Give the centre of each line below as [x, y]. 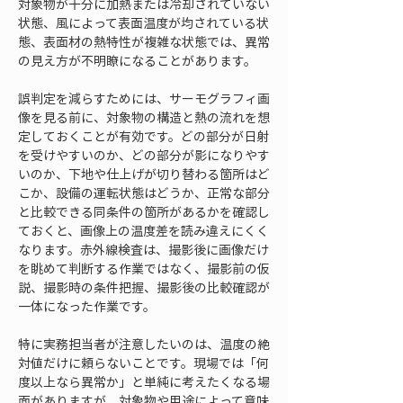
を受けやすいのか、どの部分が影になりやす [144, 155]
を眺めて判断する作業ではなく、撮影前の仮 [144, 268]
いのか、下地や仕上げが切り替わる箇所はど [144, 174]
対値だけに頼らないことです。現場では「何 [143, 363]
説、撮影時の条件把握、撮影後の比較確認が [144, 287]
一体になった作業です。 [87, 306]
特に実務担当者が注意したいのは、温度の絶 [144, 344]
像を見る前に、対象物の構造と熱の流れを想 [144, 117]
